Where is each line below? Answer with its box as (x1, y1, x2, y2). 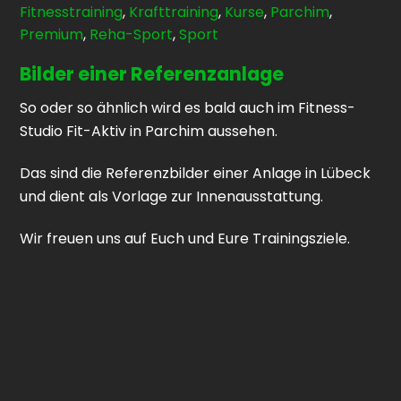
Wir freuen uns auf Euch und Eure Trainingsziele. (20, 227, 351, 249)
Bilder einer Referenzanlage (20, 60, 285, 87)
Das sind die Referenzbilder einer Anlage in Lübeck (20, 162, 371, 183)
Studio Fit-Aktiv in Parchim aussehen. (20, 121, 278, 142)
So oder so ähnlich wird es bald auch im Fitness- (20, 98, 356, 119)
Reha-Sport (90, 23, 174, 45)
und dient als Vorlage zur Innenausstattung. (20, 185, 324, 207)
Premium (20, 23, 84, 45)
